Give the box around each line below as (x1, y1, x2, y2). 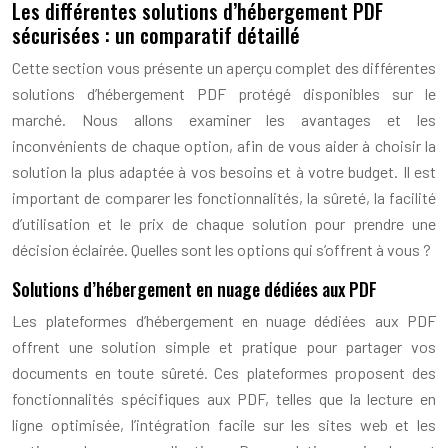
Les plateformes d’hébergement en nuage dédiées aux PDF (12, 310, 436, 330)
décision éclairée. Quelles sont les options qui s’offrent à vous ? (12, 239, 431, 259)
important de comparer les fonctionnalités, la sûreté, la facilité (12, 187, 436, 207)
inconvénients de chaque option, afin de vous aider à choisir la (12, 135, 436, 155)
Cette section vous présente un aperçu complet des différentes (12, 57, 436, 77)
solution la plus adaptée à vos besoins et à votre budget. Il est (12, 161, 436, 181)
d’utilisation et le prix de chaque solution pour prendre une (12, 213, 436, 233)
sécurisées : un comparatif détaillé (12, 19, 300, 50)
